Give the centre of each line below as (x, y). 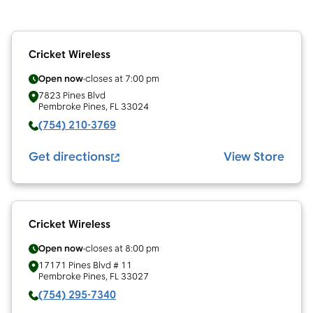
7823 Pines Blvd (72, 96)
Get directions (70, 157)
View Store (254, 157)
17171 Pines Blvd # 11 (85, 265)
